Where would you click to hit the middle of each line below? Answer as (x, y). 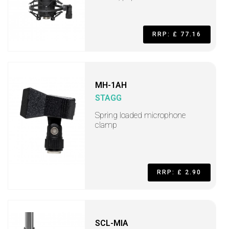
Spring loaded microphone (140, 115)
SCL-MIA (112, 223)
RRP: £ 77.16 (177, 34)
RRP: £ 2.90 (179, 172)
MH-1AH (111, 85)
